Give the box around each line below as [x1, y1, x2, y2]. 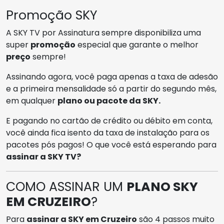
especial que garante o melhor [75, 38, 198, 50]
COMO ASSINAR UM [6, 177, 126, 195]
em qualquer [6, 94, 57, 106]
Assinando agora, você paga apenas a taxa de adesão [6, 70, 218, 82]
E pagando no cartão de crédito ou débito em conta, [6, 114, 212, 126]
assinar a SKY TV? [6, 150, 81, 162]
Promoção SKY [6, 6, 97, 24]
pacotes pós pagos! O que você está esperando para [6, 138, 216, 150]
